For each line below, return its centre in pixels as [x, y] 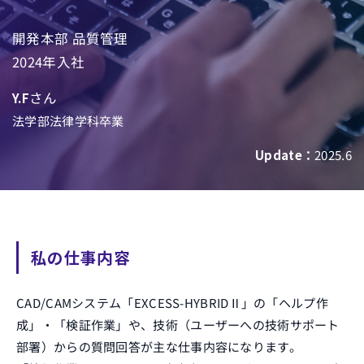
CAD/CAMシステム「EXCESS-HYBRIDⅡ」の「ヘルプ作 [172, 303]
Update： [285, 155]
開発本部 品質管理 [70, 38]
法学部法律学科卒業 [68, 121]
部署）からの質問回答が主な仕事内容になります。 [159, 347]
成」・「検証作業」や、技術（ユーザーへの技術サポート [178, 325]
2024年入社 [49, 62]
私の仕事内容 [80, 257]
